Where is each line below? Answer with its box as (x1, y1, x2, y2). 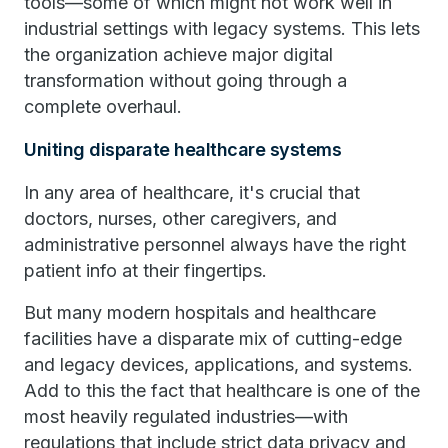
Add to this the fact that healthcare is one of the (24, 380, 420, 401)
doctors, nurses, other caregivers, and (24, 208, 337, 229)
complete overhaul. (24, 96, 182, 117)
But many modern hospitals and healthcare (24, 302, 376, 323)
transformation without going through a (24, 70, 347, 91)
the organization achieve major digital (24, 44, 333, 65)
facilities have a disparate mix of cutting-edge (24, 328, 402, 349)
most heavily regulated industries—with (24, 406, 348, 427)
